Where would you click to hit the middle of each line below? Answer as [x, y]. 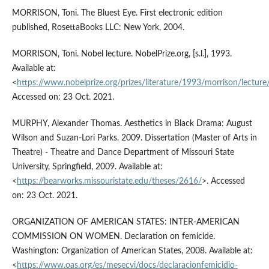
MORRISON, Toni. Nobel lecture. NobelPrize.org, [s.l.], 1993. [122, 54]
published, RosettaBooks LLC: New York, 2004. [98, 28]
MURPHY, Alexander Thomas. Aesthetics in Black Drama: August [132, 124]
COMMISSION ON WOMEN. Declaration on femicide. [113, 237]
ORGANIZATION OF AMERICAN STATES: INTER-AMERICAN [125, 222]
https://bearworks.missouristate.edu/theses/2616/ [109, 182]
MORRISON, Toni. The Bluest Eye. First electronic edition [117, 14]
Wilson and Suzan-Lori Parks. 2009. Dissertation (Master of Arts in [134, 138]
